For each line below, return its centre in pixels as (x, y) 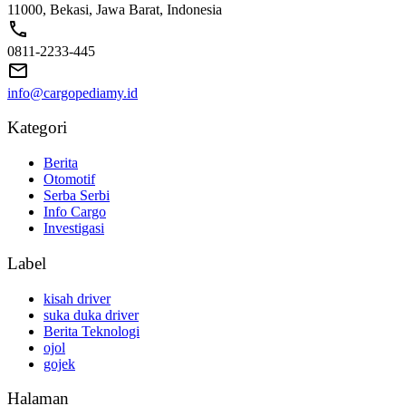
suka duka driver (91, 314)
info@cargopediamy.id (72, 92)
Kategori (37, 128)
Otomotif (69, 179)
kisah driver (77, 298)
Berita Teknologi (92, 331)
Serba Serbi (77, 196)
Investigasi (74, 228)
